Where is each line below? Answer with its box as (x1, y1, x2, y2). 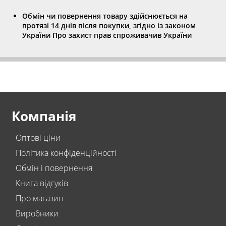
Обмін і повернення (16, 162, 93, 174)
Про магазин (16, 192, 64, 204)
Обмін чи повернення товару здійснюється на (22, 11, 188, 21)
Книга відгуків (16, 177, 69, 189)
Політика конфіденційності (16, 147, 117, 158)
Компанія (12, 106, 76, 125)
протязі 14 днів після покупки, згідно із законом (22, 20, 196, 30)
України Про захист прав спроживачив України (22, 30, 192, 40)
